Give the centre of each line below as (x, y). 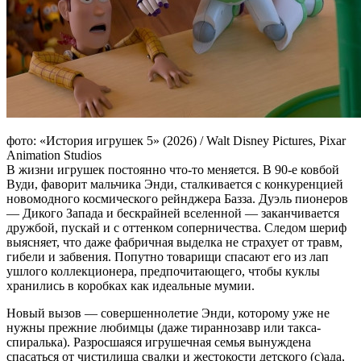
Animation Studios (54, 155)
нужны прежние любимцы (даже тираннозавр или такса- (164, 327)
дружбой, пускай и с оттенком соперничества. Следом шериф (176, 227)
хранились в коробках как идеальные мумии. (131, 285)
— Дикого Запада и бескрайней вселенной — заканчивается (173, 213)
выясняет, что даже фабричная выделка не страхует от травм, (174, 242)
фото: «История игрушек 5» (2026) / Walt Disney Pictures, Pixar (176, 140)
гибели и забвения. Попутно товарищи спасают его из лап (168, 256)
